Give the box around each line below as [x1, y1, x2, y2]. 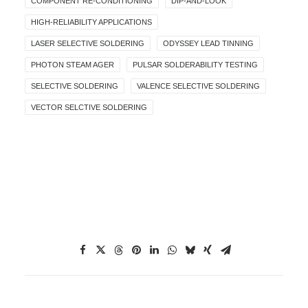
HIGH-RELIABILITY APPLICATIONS [31, 18, 152, 26]
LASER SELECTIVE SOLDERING [31, 39, 144, 47]
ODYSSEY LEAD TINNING [163, 39, 254, 47]
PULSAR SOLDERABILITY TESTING [133, 60, 258, 69]
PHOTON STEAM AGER [31, 60, 114, 69]
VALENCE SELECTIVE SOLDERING [137, 82, 260, 90]
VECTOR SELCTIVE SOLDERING [31, 103, 147, 111]
